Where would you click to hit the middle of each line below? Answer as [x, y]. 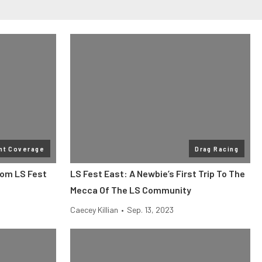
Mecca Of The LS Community [131, 190]
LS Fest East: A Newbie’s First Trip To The [158, 173]
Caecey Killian [94, 210]
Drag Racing [217, 149]
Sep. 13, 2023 [150, 210]
